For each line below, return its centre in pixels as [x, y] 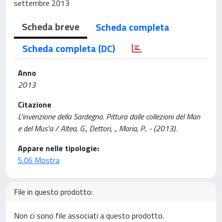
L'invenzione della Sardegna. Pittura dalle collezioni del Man [109, 116]
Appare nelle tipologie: [58, 148]
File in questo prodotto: [53, 192]
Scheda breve [51, 27]
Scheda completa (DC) [69, 48]
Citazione [35, 105]
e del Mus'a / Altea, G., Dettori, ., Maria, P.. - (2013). [97, 128]
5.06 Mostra [39, 160]
